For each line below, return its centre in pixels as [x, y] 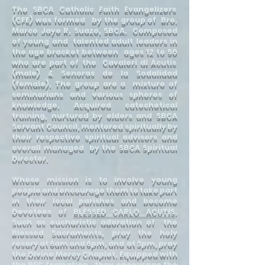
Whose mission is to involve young [95, 180]
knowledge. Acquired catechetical [95, 105]
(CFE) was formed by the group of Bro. [95, 20]
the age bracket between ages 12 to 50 [95, 52]
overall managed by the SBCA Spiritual [95, 148]
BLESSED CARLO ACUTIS [124, 211]
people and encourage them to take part [95, 190]
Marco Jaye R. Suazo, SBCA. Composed [95, 30]
